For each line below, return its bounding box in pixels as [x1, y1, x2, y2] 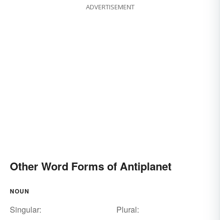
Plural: [116, 204, 139, 216]
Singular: [10, 204, 41, 216]
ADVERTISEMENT [85, 2, 135, 12]
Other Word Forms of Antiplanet [10, 158, 171, 174]
